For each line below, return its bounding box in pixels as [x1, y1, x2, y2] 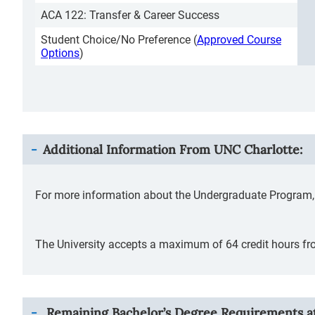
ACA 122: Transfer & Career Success [41, 8, 219, 22]
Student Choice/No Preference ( [41, 33, 197, 46]
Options [41, 46, 79, 60]
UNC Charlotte [214, 141, 300, 157]
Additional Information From [43, 141, 214, 157]
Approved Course [197, 33, 281, 46]
